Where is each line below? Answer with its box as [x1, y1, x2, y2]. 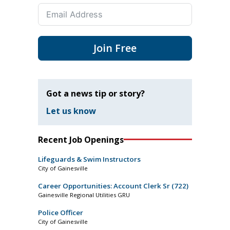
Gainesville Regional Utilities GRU [38, 190, 130, 199]
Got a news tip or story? [46, 88, 145, 100]
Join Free [93, 41, 137, 55]
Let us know [46, 105, 96, 117]
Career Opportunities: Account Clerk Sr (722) [38, 181, 188, 190]
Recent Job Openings [38, 133, 124, 145]
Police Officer [38, 207, 83, 217]
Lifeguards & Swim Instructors [38, 154, 141, 164]
